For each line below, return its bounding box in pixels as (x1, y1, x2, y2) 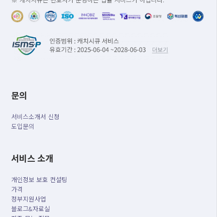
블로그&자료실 (11, 204, 50, 214)
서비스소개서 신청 (11, 112, 60, 122)
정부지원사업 (11, 194, 46, 204)
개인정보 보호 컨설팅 (11, 175, 67, 185)
